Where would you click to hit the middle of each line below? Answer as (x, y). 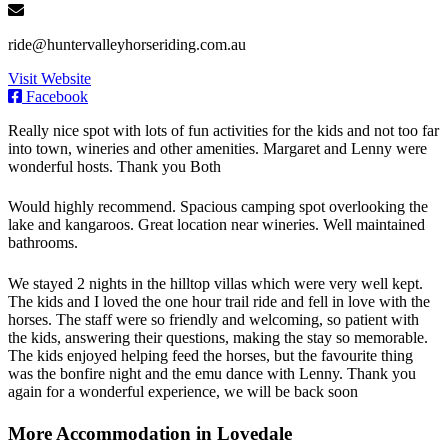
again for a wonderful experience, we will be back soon (183, 391)
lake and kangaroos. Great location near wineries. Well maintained (216, 225)
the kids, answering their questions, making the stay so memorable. (218, 337)
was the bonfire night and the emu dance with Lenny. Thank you (212, 373)
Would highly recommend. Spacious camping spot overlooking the (218, 207)
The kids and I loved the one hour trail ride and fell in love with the (219, 301)
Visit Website (49, 79)
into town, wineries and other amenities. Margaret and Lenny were (217, 149)
